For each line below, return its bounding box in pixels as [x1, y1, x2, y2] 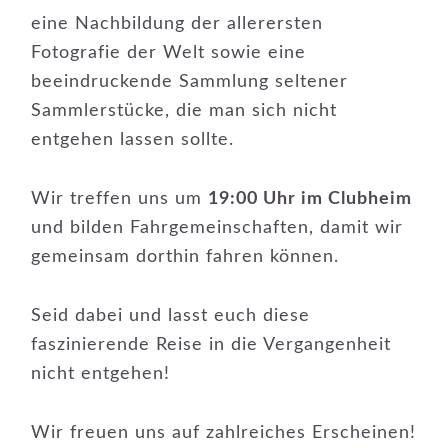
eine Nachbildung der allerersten [31, 15, 324, 33]
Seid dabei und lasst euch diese [31, 307, 311, 325]
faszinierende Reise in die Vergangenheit [31, 336, 392, 354]
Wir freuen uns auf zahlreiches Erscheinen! [31, 424, 417, 442]
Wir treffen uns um [31, 190, 209, 208]
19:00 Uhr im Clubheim [208, 190, 413, 208]
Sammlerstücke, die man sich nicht [31, 102, 338, 120]
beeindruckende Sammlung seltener [31, 73, 349, 91]
